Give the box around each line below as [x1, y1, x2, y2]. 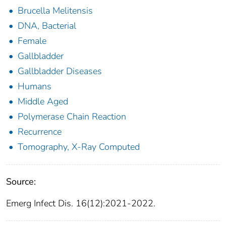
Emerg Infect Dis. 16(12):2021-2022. [6, 197, 155, 210]
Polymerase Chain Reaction [18, 110, 126, 123]
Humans [18, 80, 51, 93]
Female [18, 35, 46, 47]
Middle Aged [18, 95, 68, 108]
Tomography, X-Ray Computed [18, 141, 140, 153]
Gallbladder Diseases [18, 65, 102, 78]
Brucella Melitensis [18, 5, 93, 17]
